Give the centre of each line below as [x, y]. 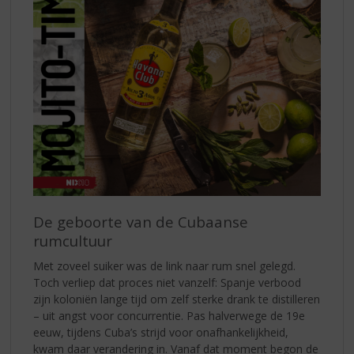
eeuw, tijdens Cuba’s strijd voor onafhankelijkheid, [161, 333]
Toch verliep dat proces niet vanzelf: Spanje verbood [168, 283]
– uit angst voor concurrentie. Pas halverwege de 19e [169, 316]
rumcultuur [73, 240]
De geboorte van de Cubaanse [141, 221]
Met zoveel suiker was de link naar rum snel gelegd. [165, 266]
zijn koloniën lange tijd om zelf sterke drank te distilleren [177, 299]
